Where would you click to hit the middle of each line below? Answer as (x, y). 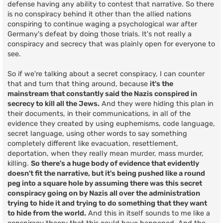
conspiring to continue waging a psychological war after (102, 24)
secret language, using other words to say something (97, 134)
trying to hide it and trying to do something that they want (107, 204)
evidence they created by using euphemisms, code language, (111, 124)
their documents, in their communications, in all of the (99, 114)
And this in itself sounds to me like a (148, 214)
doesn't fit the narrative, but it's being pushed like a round (106, 174)
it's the (162, 84)
